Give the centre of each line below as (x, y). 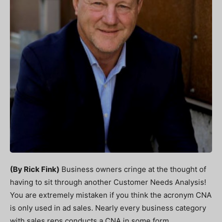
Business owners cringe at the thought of (133, 169)
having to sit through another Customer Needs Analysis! (108, 182)
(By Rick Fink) (35, 169)
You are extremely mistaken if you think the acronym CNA (111, 195)
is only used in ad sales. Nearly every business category (108, 208)
